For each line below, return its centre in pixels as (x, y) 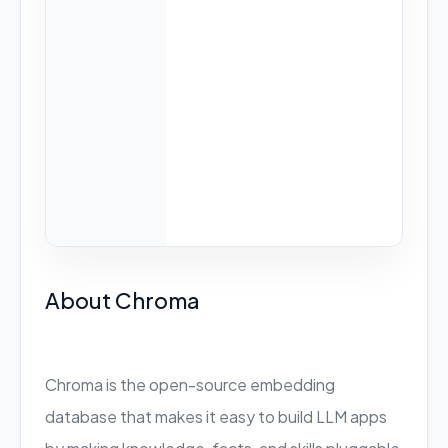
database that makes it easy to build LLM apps (216, 416)
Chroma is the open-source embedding (190, 384)
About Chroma (122, 300)
